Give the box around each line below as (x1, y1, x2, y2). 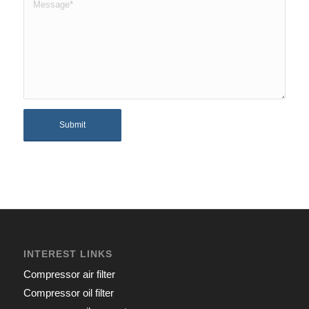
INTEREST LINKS (23, 248, 112, 259)
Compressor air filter (23, 268, 115, 280)
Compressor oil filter (23, 286, 114, 299)
